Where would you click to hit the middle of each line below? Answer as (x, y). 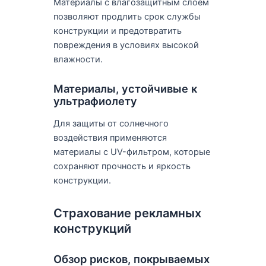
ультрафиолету (95, 101)
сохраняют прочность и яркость (122, 167)
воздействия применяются (110, 138)
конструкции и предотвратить (117, 31)
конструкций (92, 229)
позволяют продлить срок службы (127, 16)
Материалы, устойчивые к (125, 88)
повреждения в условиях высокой (126, 45)
